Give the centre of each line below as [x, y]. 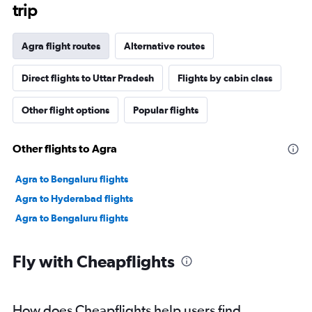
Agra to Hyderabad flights [74, 199]
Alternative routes [164, 46]
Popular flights [166, 110]
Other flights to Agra [65, 149]
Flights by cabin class [225, 78]
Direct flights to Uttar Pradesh [88, 78]
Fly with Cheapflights [94, 262]
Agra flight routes [61, 46]
